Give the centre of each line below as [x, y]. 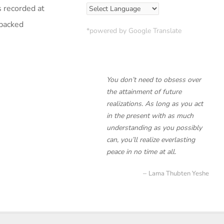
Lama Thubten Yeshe [179, 173]
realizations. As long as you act [155, 104]
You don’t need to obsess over [154, 80]
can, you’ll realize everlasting [151, 140]
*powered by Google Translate [134, 31]
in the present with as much [150, 116]
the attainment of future [144, 92]
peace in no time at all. [141, 152]
